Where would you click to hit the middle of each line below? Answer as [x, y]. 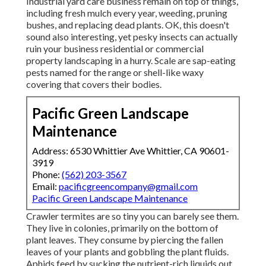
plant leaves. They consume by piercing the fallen [125, 240]
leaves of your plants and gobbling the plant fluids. [127, 252]
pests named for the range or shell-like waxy [115, 72]
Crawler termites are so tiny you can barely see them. [132, 216]
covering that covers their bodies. [94, 84]
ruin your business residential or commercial [115, 49]
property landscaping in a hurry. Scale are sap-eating [131, 61]
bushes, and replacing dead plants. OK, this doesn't [128, 25]
